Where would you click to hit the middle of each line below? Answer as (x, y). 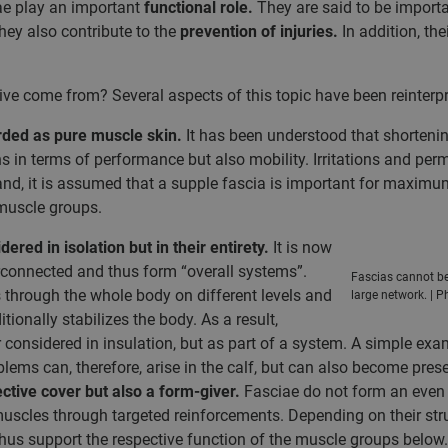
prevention (218, 31)
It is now (300, 247)
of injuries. (299, 31)
